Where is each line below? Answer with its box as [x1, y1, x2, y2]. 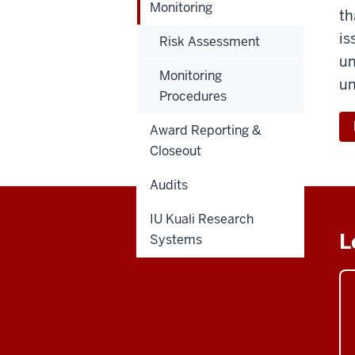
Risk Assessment [159, 32, 260, 50]
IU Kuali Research [150, 210, 254, 227]
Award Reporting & [150, 121, 261, 139]
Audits [150, 176, 188, 193]
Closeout [150, 142, 201, 159]
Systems [150, 231, 202, 248]
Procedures [159, 87, 227, 105]
